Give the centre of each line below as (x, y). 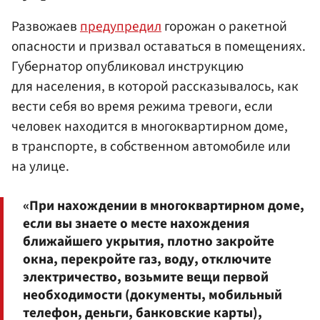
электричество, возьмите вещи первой (146, 277)
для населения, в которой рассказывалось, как (155, 87)
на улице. (40, 167)
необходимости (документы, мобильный (152, 295)
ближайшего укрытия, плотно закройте (149, 242)
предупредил (121, 27)
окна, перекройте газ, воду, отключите (147, 260)
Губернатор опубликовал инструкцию (127, 67)
